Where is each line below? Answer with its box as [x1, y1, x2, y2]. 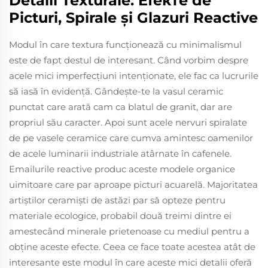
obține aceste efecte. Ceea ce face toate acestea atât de [9, 240, 255, 252]
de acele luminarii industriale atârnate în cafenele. [9, 147, 232, 159]
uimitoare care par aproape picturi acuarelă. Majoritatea [9, 178, 258, 190]
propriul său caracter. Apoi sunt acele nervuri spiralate [9, 116, 247, 128]
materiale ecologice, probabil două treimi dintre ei [9, 209, 232, 221]
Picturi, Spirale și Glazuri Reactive [9, 8, 258, 26]
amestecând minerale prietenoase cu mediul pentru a [9, 225, 249, 237]
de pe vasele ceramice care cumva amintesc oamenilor [9, 132, 253, 144]
